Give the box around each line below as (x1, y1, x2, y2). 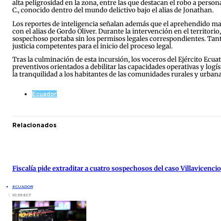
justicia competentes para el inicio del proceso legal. (12, 42, 173, 50)
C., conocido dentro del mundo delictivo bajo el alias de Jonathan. (12, 6, 214, 14)
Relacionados (12, 121, 57, 129)
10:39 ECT (12, 192, 31, 197)
